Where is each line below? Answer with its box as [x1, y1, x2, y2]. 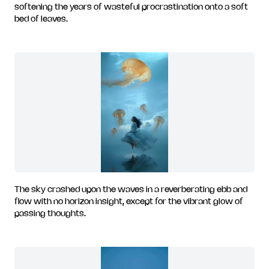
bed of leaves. [14, 16, 68, 23]
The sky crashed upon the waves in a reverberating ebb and [14, 186, 247, 194]
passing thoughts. [14, 210, 86, 218]
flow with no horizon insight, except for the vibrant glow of [14, 198, 243, 206]
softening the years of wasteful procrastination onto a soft [14, 4, 248, 11]
